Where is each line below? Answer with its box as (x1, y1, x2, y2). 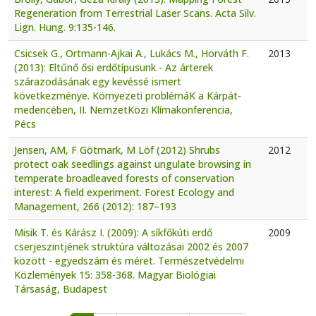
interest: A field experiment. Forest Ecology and (14, 185, 234, 199)
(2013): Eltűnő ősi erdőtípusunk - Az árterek (14, 60, 213, 74)
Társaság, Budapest (14, 281, 107, 296)
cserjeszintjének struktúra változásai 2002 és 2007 (14, 239, 248, 253)
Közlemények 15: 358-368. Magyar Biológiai (14, 267, 216, 281)
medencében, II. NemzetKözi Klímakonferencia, (14, 102, 233, 116)
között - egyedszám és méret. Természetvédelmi (14, 253, 244, 267)
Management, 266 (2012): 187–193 (14, 199, 176, 213)
